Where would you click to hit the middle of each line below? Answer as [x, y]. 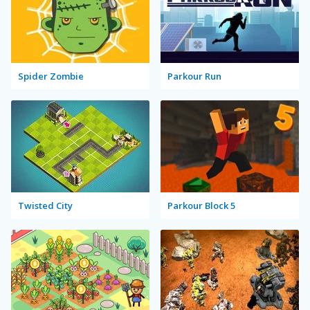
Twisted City [45, 206]
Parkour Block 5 [201, 206]
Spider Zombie [51, 76]
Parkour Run [194, 76]
